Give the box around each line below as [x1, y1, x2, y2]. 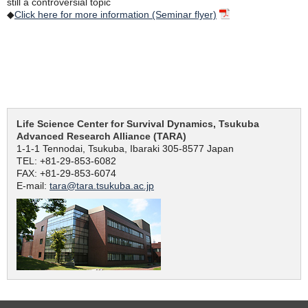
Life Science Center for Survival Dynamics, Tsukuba [16, 118, 259, 129]
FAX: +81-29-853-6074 [16, 167, 116, 179]
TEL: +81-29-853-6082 [16, 155, 116, 166]
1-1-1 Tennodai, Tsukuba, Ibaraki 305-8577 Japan [16, 142, 234, 154]
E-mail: [16, 179, 49, 191]
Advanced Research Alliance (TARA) [16, 130, 186, 142]
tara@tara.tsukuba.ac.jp [49, 179, 154, 191]
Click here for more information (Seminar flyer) [14, 8, 217, 20]
